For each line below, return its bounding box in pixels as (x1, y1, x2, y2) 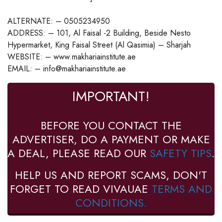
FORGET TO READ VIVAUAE (10, 181, 152, 197)
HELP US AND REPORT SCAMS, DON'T (15, 167, 207, 183)
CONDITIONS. (75, 195, 147, 211)
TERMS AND (152, 181, 212, 197)
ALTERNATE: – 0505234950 (7, 15, 110, 27)
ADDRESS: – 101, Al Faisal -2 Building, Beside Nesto (7, 27, 191, 39)
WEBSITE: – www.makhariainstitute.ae (7, 51, 136, 63)
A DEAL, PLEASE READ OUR (7, 145, 150, 162)
